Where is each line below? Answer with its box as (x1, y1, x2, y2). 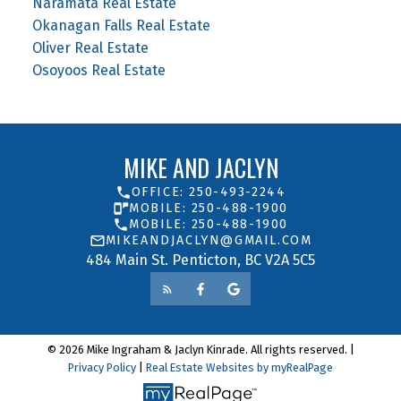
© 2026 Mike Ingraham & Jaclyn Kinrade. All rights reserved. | (47, 343, 354, 357)
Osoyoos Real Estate (31, 61, 166, 79)
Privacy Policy (68, 361, 136, 375)
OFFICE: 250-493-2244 (131, 184, 286, 200)
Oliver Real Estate (31, 38, 149, 56)
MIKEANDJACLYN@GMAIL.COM (105, 233, 312, 249)
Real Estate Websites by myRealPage (146, 361, 333, 375)
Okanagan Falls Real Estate (31, 16, 210, 34)
